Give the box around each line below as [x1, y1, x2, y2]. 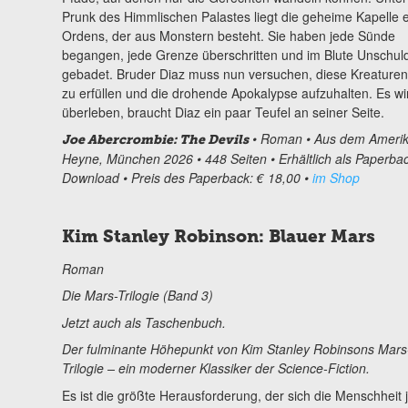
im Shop [311, 168, 360, 187]
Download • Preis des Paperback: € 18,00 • [61, 168, 312, 187]
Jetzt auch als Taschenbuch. [61, 312, 226, 331]
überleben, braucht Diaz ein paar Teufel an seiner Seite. [61, 102, 384, 121]
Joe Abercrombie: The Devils [61, 131, 249, 148]
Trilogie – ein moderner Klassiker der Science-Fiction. [61, 359, 370, 378]
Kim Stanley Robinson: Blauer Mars [61, 225, 375, 247]
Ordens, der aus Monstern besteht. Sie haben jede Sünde [61, 25, 395, 45]
